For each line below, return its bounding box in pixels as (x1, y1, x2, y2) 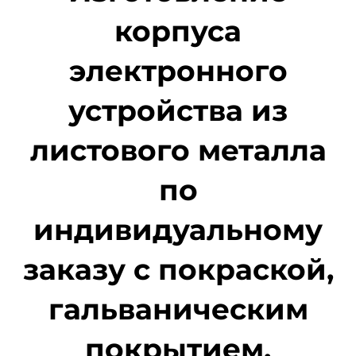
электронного (68, 53, 288, 89)
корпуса (114, 14, 242, 49)
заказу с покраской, (22, 252, 334, 288)
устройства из (68, 93, 288, 129)
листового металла (29, 133, 327, 168)
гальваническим (48, 292, 308, 327)
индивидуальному (33, 212, 323, 248)
